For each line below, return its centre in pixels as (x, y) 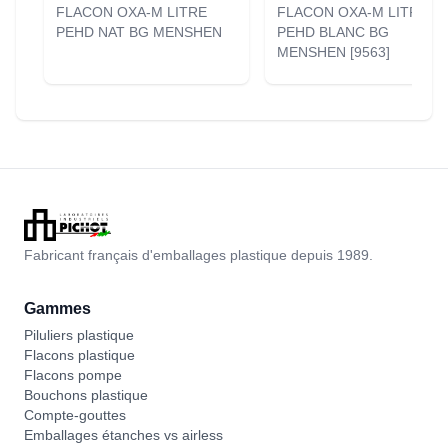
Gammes (57, 308)
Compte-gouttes (75, 415)
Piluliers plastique (79, 335)
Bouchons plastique (86, 395)
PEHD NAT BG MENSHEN (139, 32)
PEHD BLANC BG (333, 32)
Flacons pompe (73, 375)
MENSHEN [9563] (333, 52)
